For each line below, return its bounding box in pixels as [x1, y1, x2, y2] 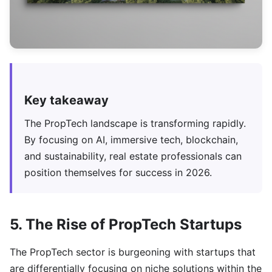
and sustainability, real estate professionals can [24, 149, 242, 162]
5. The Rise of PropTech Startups [10, 215, 242, 233]
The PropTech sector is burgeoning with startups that [10, 245, 256, 258]
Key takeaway [24, 92, 109, 107]
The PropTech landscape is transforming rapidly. [24, 117, 246, 129]
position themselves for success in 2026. [24, 166, 212, 178]
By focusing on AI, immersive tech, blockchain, [24, 133, 238, 146]
